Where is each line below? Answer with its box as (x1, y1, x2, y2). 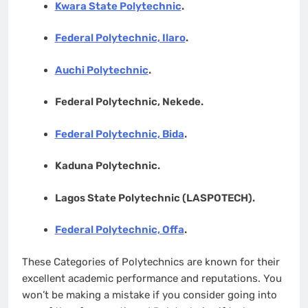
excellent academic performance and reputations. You (22, 272, 282, 285)
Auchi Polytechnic (54, 63, 148, 76)
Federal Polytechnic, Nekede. (54, 96, 206, 109)
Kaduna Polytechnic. (54, 159, 160, 173)
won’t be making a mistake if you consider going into (22, 288, 277, 301)
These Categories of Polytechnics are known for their (22, 255, 280, 268)
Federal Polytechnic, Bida (54, 127, 184, 140)
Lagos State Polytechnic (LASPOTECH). (54, 191, 255, 204)
